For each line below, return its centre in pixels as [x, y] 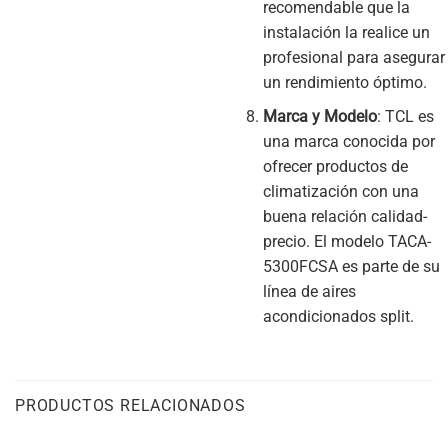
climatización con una [340, 192]
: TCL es [405, 117]
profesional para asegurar [353, 57]
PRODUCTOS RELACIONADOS [130, 406]
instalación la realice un [346, 32]
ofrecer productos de [335, 167]
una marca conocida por [348, 142]
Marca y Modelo [319, 117]
